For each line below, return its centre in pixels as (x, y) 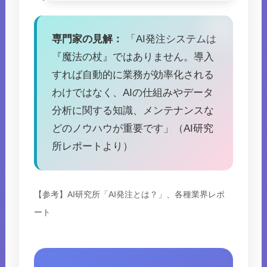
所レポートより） (93, 147)
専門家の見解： (88, 39)
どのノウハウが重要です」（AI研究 (133, 129)
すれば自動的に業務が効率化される (133, 75)
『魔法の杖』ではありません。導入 (133, 57)
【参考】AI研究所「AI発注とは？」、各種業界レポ (130, 195)
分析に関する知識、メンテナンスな (133, 111)
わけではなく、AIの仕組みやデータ (133, 93)
